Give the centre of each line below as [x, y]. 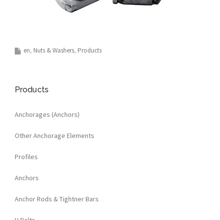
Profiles [26, 156]
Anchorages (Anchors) [47, 114]
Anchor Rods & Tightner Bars [57, 199]
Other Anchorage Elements [55, 135]
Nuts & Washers [54, 50]
